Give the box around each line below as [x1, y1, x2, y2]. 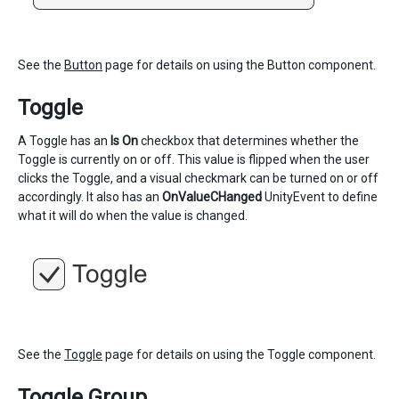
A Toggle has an [18, 134, 110, 148]
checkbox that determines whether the [138, 134, 359, 148]
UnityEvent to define [262, 190, 378, 204]
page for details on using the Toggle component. [102, 347, 376, 362]
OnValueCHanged [162, 190, 262, 204]
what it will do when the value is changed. [18, 208, 248, 223]
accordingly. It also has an [18, 190, 162, 204]
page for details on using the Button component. [102, 58, 376, 72]
